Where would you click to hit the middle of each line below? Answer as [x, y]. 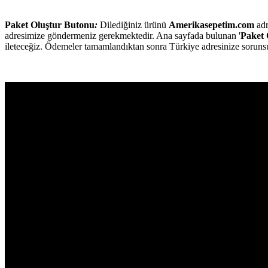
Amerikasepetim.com [211, 25]
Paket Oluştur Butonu [50, 25]
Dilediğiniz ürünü [133, 25]
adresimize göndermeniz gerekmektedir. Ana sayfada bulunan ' [123, 35]
